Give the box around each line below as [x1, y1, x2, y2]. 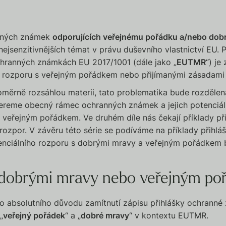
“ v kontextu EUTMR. [129, 210, 209, 221]
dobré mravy [81, 210, 130, 221]
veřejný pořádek [3, 210, 66, 221]
